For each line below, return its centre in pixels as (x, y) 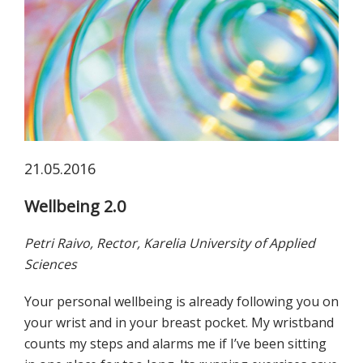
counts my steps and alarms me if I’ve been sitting (175, 344)
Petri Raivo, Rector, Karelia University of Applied (170, 243)
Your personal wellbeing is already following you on (181, 302)
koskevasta (59, 14)
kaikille (45, 56)
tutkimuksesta (68, 35)
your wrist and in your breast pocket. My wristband (179, 323)
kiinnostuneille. (70, 77)
